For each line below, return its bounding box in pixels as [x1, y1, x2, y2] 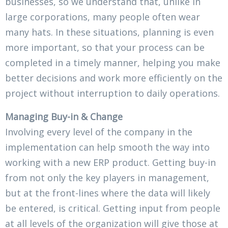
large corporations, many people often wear [5, 10, 200, 23]
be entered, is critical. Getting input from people [5, 202, 220, 214]
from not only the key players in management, [5, 171, 209, 184]
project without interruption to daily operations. [5, 87, 220, 99]
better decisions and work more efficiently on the [5, 71, 222, 84]
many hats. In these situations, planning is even [5, 25, 214, 38]
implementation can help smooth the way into [5, 140, 210, 153]
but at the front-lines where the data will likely [5, 186, 210, 199]
